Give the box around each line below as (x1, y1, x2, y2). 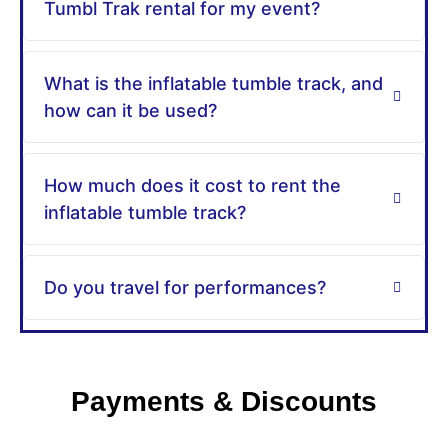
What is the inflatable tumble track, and (44, 73, 383, 94)
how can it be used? (44, 100, 217, 121)
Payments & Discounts (71, 386, 377, 417)
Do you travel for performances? (44, 277, 326, 298)
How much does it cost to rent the (44, 175, 341, 196)
